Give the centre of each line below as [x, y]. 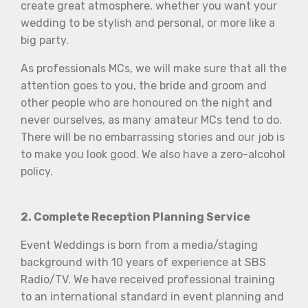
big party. [46, 40]
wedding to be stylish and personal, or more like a [148, 23]
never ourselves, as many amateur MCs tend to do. [151, 120]
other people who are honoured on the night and [146, 102]
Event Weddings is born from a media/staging [139, 245]
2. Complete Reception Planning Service [135, 217]
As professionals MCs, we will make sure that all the [154, 68]
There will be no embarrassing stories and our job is [153, 137]
